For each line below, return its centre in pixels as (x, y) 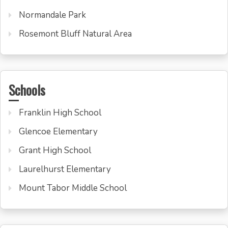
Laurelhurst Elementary (65, 169)
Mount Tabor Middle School (73, 188)
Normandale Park (52, 15)
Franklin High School (60, 112)
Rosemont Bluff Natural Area (75, 34)
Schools (27, 90)
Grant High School (55, 150)
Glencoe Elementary (58, 131)
